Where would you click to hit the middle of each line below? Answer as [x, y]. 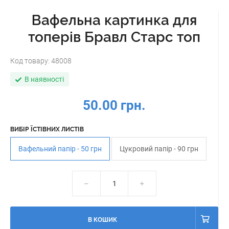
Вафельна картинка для [114, 20]
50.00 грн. [114, 105]
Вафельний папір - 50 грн [60, 149]
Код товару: [31, 61]
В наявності [44, 79]
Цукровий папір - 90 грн [159, 149]
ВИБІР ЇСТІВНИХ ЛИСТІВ [47, 129]
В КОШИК [102, 220]
